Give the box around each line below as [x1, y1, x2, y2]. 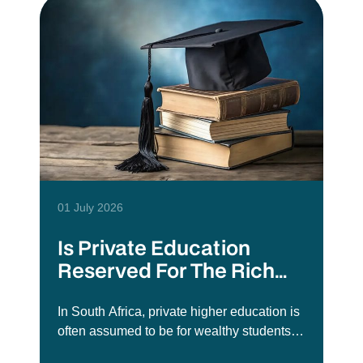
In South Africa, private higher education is [58, 304, 301, 318]
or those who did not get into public [58, 343, 258, 357]
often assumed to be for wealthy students [58, 323, 292, 338]
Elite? [58, 279, 111, 306]
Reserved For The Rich [58, 256, 275, 284]
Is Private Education [58, 233, 251, 261]
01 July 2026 [58, 200, 124, 214]
